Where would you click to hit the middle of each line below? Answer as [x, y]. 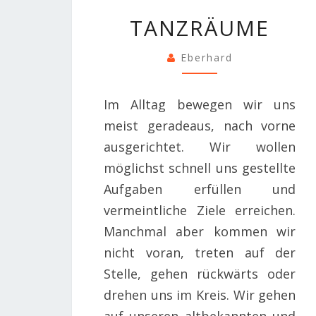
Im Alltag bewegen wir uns [200, 105]
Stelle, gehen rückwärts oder [200, 274]
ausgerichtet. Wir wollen [200, 147]
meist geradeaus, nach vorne [200, 126]
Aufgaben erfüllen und [200, 189]
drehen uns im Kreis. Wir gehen [200, 295]
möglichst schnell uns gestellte [200, 168]
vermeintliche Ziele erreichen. [200, 211]
